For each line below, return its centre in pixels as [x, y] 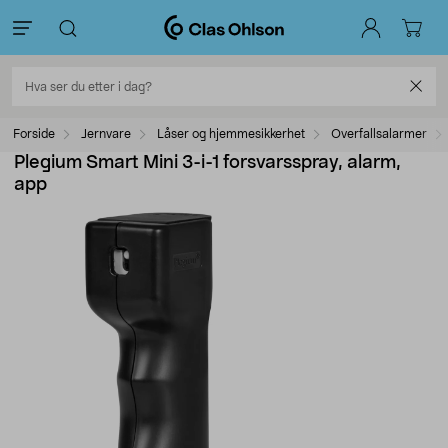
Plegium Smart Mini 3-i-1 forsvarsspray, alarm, [207, 163]
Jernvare [106, 134]
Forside [34, 134]
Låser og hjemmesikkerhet [231, 134]
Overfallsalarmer [379, 134]
